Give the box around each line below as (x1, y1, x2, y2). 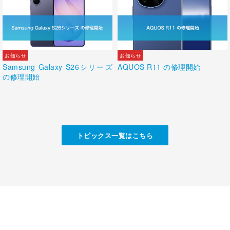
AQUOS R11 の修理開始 (118, 61, 201, 72)
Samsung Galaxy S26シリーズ (3, 61, 112, 72)
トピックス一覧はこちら (76, 130, 154, 140)
